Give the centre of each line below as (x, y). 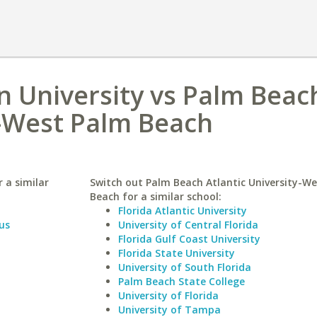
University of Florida (168, 295)
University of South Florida (184, 267)
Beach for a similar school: (155, 196)
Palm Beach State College (181, 281)
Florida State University (176, 253)
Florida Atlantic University (182, 211)
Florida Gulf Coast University (189, 239)
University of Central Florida (188, 225)
